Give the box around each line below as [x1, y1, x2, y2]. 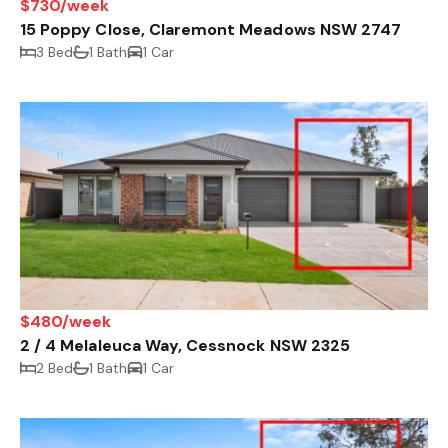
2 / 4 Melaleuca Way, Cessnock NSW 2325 [20, 335, 350, 357]
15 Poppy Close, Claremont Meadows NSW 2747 [20, 19, 402, 41]
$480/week [20, 311, 112, 333]
